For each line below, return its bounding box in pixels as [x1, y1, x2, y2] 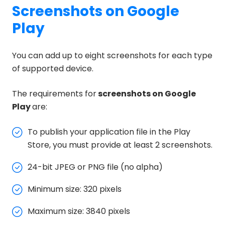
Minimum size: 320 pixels [28, 183, 122, 195]
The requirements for [12, 87, 96, 99]
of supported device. [12, 62, 93, 74]
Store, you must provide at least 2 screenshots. [28, 139, 212, 151]
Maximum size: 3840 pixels [28, 205, 130, 217]
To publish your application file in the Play [28, 126, 190, 138]
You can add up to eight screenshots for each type [12, 49, 212, 61]
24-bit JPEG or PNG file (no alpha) [28, 161, 163, 173]
